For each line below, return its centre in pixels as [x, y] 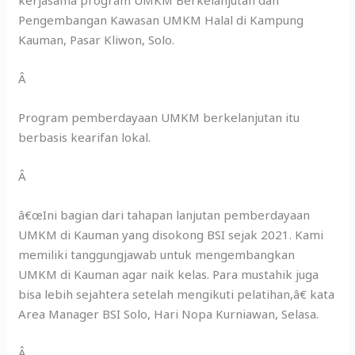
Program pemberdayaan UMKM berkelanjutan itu [159, 118]
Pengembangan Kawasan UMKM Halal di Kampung [161, 20]
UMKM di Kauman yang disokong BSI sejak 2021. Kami [171, 235]
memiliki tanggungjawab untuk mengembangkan [157, 255]
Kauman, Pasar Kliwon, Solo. [97, 40]
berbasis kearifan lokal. [85, 137]
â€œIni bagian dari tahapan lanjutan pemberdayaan [164, 215]
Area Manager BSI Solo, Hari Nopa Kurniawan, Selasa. [169, 314]
